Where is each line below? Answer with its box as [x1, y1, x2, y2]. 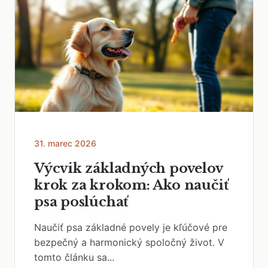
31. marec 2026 [34, 138, 96, 148]
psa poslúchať [34, 194, 129, 210]
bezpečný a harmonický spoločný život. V [34, 236, 224, 248]
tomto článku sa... [34, 251, 114, 263]
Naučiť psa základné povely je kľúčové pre [34, 221, 227, 233]
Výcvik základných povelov [34, 160, 223, 176]
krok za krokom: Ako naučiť [34, 177, 229, 193]
